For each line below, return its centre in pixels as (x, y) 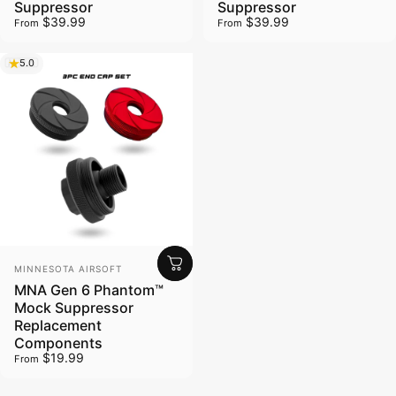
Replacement (58, 325)
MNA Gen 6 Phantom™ (89, 289)
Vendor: (39, 266)
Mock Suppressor (74, 307)
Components (58, 343)
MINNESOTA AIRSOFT (68, 268)
